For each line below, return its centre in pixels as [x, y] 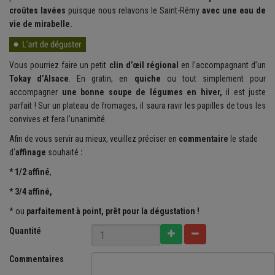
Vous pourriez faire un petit [59, 65]
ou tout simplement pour [213, 79]
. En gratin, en [102, 79]
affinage [32, 153]
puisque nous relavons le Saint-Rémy [134, 11]
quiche [147, 79]
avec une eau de [234, 11]
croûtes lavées [37, 11]
